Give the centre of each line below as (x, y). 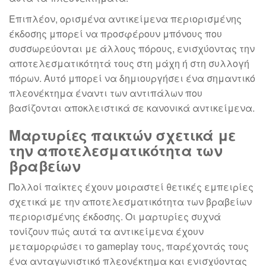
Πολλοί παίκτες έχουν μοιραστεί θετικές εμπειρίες (131, 187)
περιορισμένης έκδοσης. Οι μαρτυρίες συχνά (115, 217)
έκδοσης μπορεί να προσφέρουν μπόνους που (115, 34)
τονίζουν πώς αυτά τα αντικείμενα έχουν (106, 232)
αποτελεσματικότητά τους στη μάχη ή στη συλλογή (129, 64)
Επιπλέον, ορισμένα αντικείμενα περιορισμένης (125, 19)
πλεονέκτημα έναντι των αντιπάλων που (106, 93)
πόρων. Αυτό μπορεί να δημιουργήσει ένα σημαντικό (132, 78)
